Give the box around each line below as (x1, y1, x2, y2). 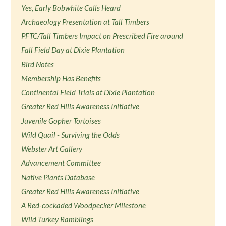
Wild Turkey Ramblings (21, 215, 94, 224)
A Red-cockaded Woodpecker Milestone (21, 201, 146, 210)
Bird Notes (21, 60, 54, 69)
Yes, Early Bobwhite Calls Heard (21, 3, 121, 12)
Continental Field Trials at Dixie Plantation (21, 88, 155, 97)
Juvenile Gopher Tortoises (21, 116, 101, 125)
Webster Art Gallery (21, 144, 83, 153)
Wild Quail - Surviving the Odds (21, 130, 120, 139)
